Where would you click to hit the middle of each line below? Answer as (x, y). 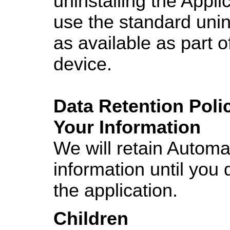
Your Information (127, 127)
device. (83, 64)
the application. (116, 190)
